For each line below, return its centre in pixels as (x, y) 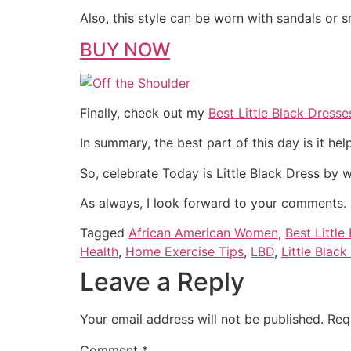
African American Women (203, 233)
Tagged (104, 233)
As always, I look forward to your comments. (213, 203)
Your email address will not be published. (202, 319)
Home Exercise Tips (185, 252)
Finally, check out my (144, 112)
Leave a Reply (162, 282)
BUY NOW (125, 49)
